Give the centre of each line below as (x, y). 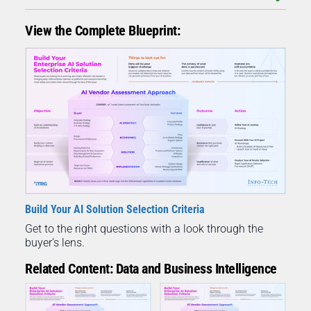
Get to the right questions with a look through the (144, 229)
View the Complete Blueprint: (102, 30)
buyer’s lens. (55, 243)
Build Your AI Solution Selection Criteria (115, 210)
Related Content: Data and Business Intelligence (151, 269)
